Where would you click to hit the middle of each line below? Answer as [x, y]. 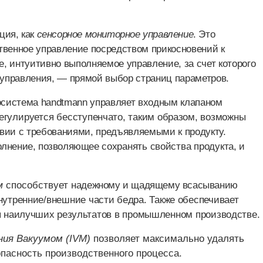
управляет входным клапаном [155, 103]
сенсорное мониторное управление [115, 35]
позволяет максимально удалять [168, 239]
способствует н [41, 186]
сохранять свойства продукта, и [173, 147]
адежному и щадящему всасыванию [157, 186]
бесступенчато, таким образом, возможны [151, 117]
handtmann [64, 103]
